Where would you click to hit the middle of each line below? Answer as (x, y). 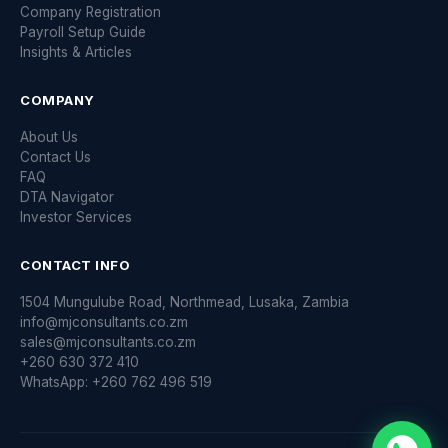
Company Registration (90, 12)
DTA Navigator (67, 197)
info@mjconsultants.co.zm (104, 322)
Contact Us (55, 157)
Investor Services (76, 217)
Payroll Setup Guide (83, 32)
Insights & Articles (76, 52)
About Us (49, 137)
